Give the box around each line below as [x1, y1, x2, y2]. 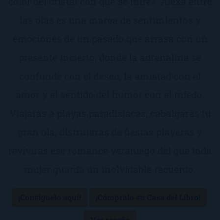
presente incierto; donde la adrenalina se [19, 51, 201, 63]
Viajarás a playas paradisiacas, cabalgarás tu [9, 107, 211, 119]
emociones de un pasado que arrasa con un [12, 32, 208, 45]
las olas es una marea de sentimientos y [19, 13, 201, 26]
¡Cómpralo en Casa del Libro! [95, 192, 200, 202]
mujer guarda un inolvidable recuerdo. [24, 163, 196, 175]
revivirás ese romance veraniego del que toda [8, 144, 212, 157]
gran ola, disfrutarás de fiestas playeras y [18, 125, 202, 138]
